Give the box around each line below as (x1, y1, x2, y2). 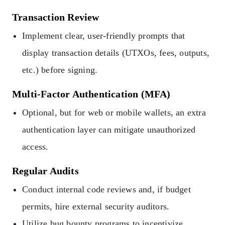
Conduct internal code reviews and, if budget (22, 184, 191, 194)
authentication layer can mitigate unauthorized (22, 124, 196, 135)
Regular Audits (12, 165, 79, 176)
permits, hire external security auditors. (22, 201, 170, 211)
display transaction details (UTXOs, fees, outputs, (22, 47, 210, 58)
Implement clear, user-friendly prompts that (22, 30, 185, 41)
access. (22, 141, 49, 152)
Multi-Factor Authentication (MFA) (12, 88, 171, 99)
